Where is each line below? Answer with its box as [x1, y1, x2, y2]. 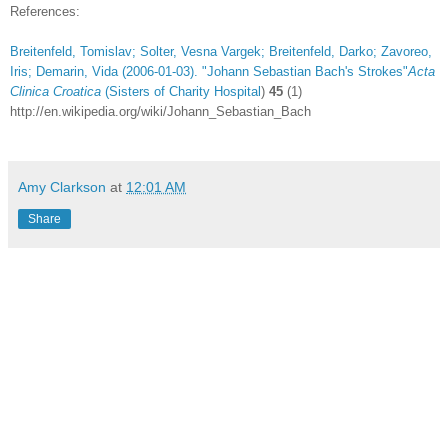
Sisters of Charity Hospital [109, 84, 261, 100]
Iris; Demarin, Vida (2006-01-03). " [10, 64, 207, 80]
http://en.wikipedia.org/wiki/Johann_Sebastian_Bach [10, 104, 311, 120]
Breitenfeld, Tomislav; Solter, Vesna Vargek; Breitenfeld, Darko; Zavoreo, [10, 44, 432, 60]
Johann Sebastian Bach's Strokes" [207, 64, 408, 80]
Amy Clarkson [18, 179, 106, 196]
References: [10, 4, 80, 20]
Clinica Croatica [10, 84, 101, 100]
